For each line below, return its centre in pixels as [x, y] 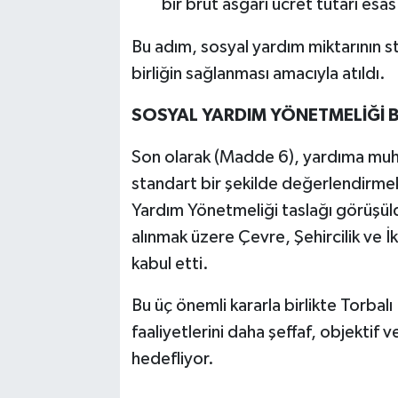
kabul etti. [170, 263]
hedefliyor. [172, 358]
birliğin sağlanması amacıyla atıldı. [258, 73]
